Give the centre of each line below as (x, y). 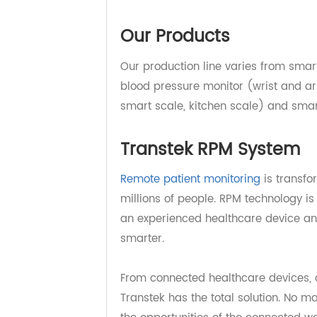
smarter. (151, 302)
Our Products (184, 89)
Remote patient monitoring (200, 239)
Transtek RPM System (221, 208)
